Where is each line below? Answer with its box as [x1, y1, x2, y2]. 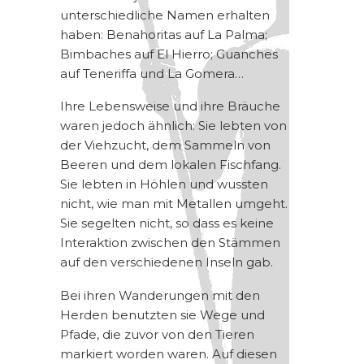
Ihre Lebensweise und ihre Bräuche [60, 98, 280, 115]
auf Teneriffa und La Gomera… [60, 65, 244, 81]
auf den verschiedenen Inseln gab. [60, 254, 273, 271]
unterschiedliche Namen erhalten [60, 6, 270, 23]
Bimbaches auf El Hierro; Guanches [60, 45, 278, 62]
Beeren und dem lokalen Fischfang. [60, 157, 281, 173]
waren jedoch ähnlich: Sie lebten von [60, 118, 287, 134]
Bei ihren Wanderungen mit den [60, 287, 260, 303]
